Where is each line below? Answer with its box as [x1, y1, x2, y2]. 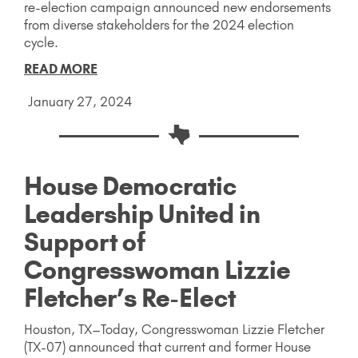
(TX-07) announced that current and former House [24, 338, 311, 355]
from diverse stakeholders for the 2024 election [24, 16, 294, 33]
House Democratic [24, 170, 237, 201]
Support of [24, 226, 145, 257]
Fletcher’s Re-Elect [24, 282, 236, 313]
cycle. [24, 34, 62, 50]
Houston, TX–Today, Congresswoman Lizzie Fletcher [24, 320, 324, 337]
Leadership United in [24, 198, 261, 229]
